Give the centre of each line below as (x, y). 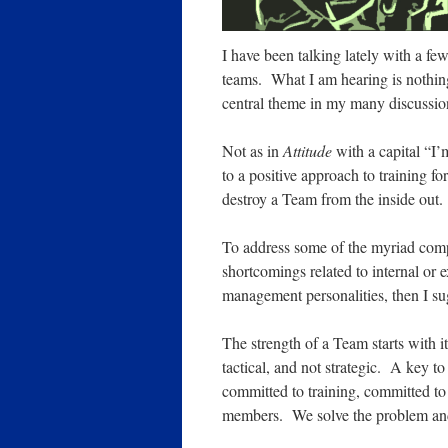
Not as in (252, 151)
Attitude (307, 151)
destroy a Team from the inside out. (332, 199)
